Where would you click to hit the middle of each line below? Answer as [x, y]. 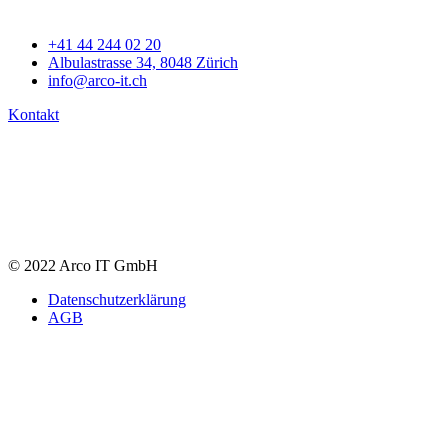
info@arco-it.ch [97, 80]
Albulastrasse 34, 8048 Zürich [143, 62]
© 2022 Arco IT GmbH [83, 265]
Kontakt [33, 114]
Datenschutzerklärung [117, 299]
